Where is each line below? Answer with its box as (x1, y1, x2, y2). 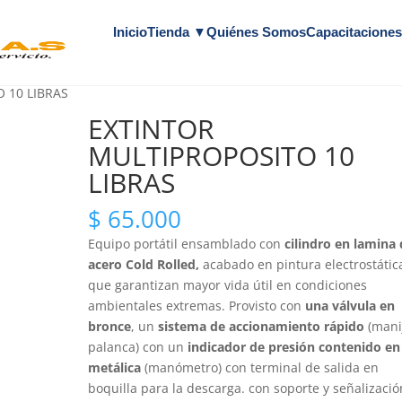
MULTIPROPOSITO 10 (88, 137, 355, 174)
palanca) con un (88, 338, 188, 355)
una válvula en (305, 297, 396, 314)
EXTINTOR (88, 110, 215, 147)
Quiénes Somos (206, 24, 306, 39)
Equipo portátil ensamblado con (88, 235, 285, 252)
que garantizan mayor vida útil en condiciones (88, 276, 368, 293)
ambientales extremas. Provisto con (88, 297, 306, 314)
